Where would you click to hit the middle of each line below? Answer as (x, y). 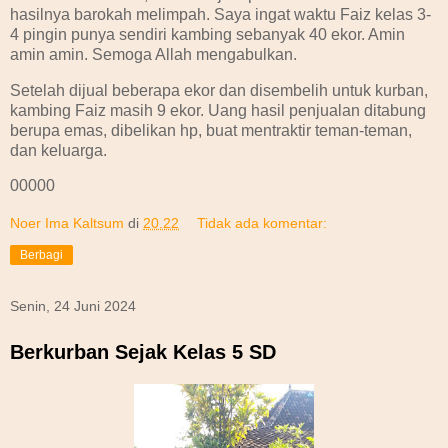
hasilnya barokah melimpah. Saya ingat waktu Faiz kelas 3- (220, 14)
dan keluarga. (58, 150)
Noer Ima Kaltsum (67, 223)
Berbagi (41, 255)
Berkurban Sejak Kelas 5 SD (143, 352)
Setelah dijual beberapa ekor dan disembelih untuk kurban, (219, 90)
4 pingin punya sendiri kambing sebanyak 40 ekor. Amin (207, 34)
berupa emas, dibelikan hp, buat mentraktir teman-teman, (211, 130)
